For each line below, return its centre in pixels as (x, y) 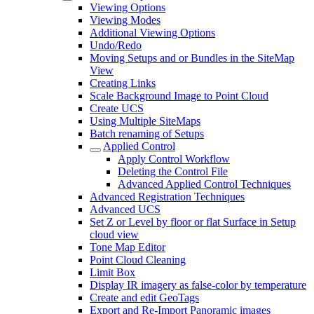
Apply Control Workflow (174, 159)
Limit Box (112, 272)
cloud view (114, 234)
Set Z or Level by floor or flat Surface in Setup (193, 222)
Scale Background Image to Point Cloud (179, 96)
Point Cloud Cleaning (138, 260)
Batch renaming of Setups (147, 134)
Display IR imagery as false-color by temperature (198, 285)
